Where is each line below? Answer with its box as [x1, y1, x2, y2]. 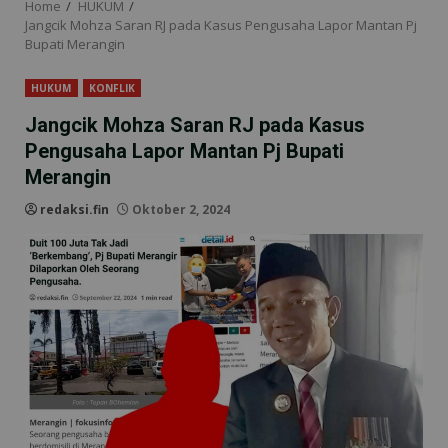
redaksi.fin [40, 201, 109, 219]
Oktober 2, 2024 [129, 201, 230, 219]
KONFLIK [88, 81, 136, 96]
